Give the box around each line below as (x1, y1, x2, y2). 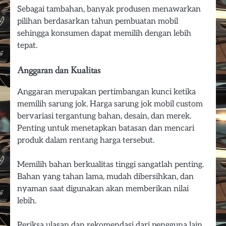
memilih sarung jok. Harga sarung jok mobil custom (17, 98, 203, 109)
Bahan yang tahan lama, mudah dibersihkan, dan (17, 171, 194, 182)
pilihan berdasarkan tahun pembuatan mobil (17, 16, 178, 26)
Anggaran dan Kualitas (17, 64, 100, 77)
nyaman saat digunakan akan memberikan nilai (17, 183, 189, 194)
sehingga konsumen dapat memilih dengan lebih (17, 28, 191, 38)
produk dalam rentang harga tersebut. (17, 135, 154, 145)
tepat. (17, 40, 37, 50)
